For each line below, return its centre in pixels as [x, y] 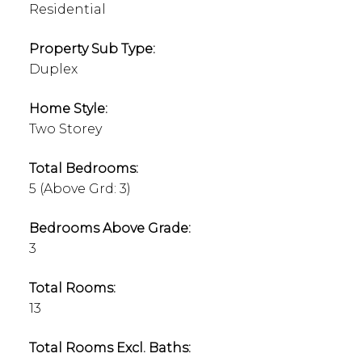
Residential [67, 10]
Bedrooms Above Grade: [109, 229]
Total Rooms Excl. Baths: [109, 348]
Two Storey [65, 129]
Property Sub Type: [92, 49]
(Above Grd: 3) [85, 189]
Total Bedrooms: [83, 169]
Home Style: [68, 109]
